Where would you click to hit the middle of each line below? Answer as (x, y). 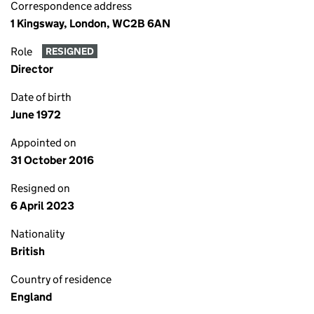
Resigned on (40, 188)
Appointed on (43, 143)
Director (32, 69)
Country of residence (61, 279)
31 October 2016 (52, 160)
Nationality (37, 234)
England (31, 297)
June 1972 (36, 115)
